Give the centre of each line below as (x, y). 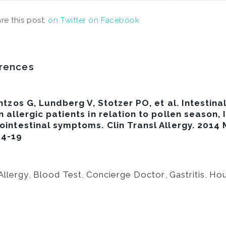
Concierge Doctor (126, 174)
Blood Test (57, 174)
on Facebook (114, 20)
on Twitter (67, 20)
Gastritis (187, 174)
